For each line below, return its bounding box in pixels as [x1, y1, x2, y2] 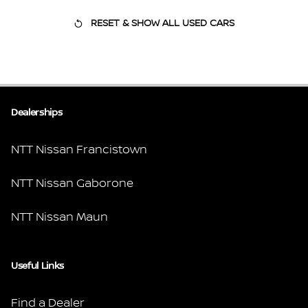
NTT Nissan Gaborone [11, 177, 133, 190]
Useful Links [11, 261, 64, 272]
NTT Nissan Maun [11, 210, 108, 224]
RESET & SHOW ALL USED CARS [90, 18, 234, 29]
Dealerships [11, 107, 63, 118]
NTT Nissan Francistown [11, 143, 147, 157]
